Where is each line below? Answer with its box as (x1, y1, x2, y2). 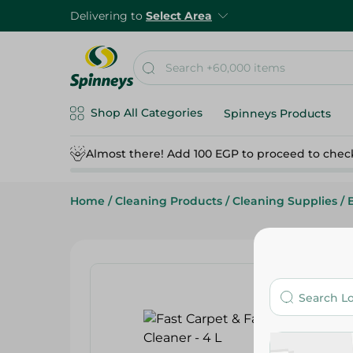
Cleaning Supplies (232, 194, 337, 208)
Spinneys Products (224, 106, 331, 121)
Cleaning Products (115, 194, 222, 208)
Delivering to (70, 9, 146, 23)
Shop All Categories (91, 106, 203, 120)
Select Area (146, 9, 212, 23)
